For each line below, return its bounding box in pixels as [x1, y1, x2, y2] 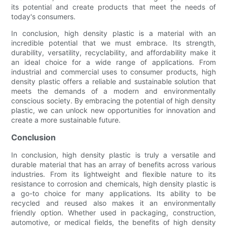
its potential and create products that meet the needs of [11, 2, 216, 11]
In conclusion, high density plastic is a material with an [11, 28, 216, 37]
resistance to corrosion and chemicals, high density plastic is [11, 179, 216, 188]
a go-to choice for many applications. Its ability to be [11, 188, 216, 198]
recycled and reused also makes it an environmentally [11, 198, 216, 207]
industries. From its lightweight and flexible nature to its [11, 169, 216, 178]
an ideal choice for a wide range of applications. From [11, 57, 216, 66]
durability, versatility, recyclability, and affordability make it [11, 48, 216, 57]
